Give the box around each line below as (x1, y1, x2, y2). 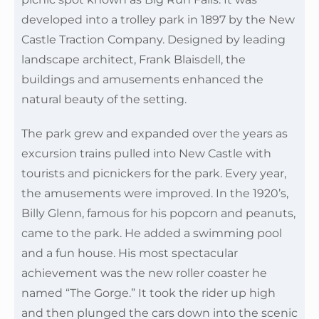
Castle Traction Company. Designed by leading (21, 33, 286, 46)
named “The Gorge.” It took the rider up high (21, 286, 276, 300)
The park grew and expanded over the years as (21, 127, 288, 140)
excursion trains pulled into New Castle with (21, 147, 271, 160)
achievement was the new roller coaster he (21, 266, 267, 280)
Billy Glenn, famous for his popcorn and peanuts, (21, 206, 296, 220)
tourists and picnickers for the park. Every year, (21, 167, 286, 180)
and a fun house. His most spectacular (21, 246, 238, 260)
